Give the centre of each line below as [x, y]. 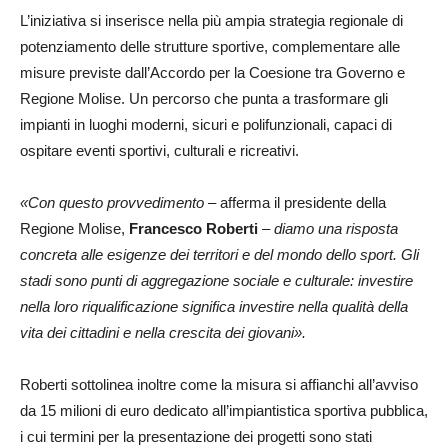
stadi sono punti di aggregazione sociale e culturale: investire [216, 280]
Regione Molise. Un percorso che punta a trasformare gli [204, 98]
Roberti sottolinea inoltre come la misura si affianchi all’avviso [219, 384]
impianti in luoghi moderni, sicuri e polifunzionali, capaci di [206, 124]
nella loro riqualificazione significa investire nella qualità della [214, 306]
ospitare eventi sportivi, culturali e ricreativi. [159, 150]
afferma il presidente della [301, 202]
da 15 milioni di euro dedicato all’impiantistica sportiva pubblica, [224, 410]
